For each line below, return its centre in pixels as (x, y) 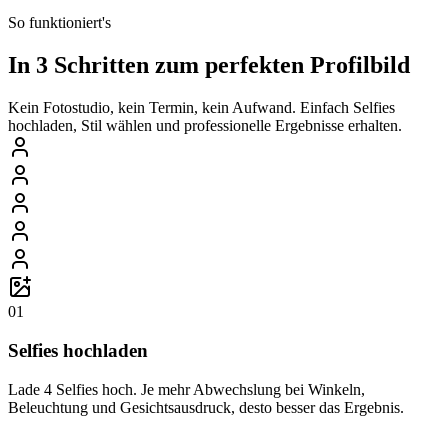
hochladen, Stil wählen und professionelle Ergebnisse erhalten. (205, 126)
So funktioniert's (59, 23)
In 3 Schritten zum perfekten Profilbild (209, 65)
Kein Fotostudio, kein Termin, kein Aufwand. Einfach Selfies (201, 108)
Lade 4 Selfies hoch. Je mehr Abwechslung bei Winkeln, (186, 389)
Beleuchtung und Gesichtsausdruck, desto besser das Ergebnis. (206, 407)
